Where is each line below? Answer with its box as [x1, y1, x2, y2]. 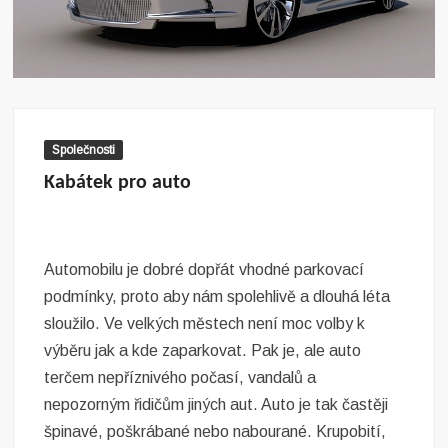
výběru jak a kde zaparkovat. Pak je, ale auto [44, 342, 362, 360]
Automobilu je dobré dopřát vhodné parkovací [44, 261, 365, 279]
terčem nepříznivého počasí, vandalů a [44, 369, 317, 387]
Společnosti [52, 143, 116, 158]
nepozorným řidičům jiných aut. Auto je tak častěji [44, 396, 389, 414]
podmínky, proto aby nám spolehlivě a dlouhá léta [44, 288, 391, 306]
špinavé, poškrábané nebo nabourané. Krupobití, [44, 423, 387, 441]
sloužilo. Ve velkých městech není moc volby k [44, 315, 366, 333]
